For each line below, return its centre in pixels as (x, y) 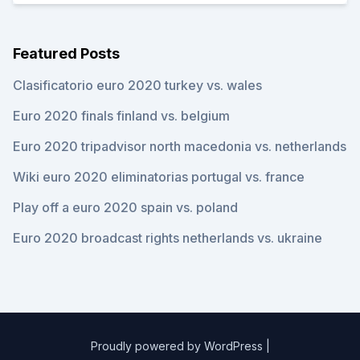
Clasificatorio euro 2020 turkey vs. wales (137, 85)
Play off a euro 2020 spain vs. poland (125, 207)
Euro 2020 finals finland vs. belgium (121, 116)
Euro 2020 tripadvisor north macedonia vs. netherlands (180, 146)
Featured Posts (66, 53)
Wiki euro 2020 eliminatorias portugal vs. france (159, 177)
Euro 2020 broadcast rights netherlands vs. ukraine (168, 238)
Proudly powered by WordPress (176, 346)
